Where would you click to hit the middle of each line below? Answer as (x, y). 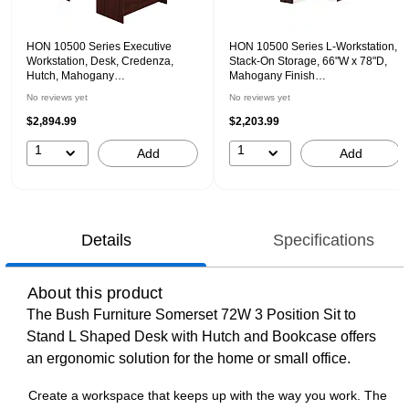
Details (106, 240)
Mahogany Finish (272, 76)
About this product (95, 293)
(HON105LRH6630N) (283, 90)
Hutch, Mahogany (70, 76)
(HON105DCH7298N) (81, 90)
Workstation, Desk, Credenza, (100, 61)
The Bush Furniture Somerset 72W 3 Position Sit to (191, 314)
